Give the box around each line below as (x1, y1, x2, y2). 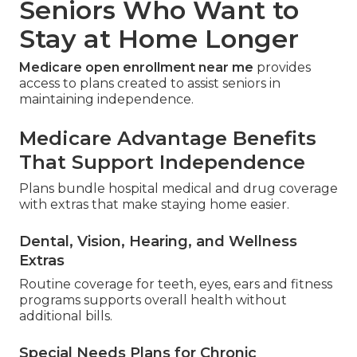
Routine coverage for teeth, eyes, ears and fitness (19, 277, 332, 292)
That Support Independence (19, 151, 305, 175)
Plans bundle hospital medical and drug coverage (19, 181, 338, 197)
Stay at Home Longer (19, 23, 299, 55)
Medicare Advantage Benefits (19, 127, 316, 151)
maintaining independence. (19, 92, 194, 108)
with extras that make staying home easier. (19, 197, 289, 213)
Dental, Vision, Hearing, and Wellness (19, 233, 297, 251)
